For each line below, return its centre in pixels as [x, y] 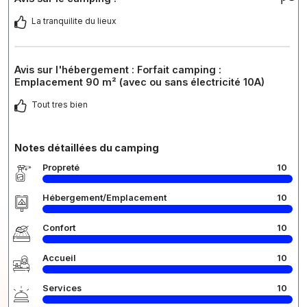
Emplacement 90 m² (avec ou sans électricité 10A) [139, 82]
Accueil [59, 258]
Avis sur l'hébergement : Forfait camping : [118, 69]
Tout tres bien [60, 104]
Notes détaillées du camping [87, 147]
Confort [59, 228]
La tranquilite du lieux [74, 21]
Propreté [61, 167]
